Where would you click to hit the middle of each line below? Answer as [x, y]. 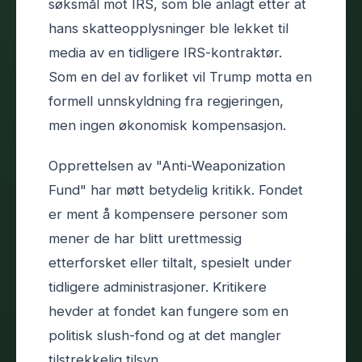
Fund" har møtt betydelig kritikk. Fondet [176, 189]
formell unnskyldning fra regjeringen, [166, 101]
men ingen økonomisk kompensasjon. [167, 125]
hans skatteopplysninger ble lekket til [168, 28]
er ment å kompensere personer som [168, 214]
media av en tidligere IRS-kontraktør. [165, 52]
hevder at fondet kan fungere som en [168, 311]
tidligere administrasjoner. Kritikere [158, 286]
